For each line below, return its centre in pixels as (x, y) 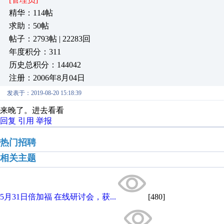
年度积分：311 (35, 52)
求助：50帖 (29, 26)
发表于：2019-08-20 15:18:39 (44, 93)
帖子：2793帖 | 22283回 (50, 39)
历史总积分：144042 (45, 65)
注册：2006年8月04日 (47, 78)
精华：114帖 (31, 13)
